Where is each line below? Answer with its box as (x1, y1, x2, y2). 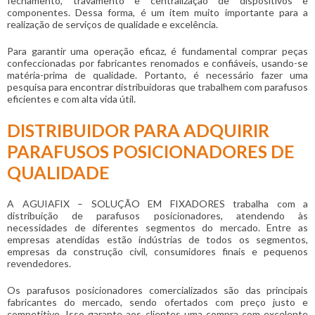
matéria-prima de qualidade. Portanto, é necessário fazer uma (7, 69, 308, 82)
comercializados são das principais (143, 284, 308, 297)
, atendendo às (220, 210, 309, 222)
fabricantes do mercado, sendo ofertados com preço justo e (7, 296, 308, 309)
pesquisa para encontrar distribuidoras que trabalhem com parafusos (7, 81, 308, 94)
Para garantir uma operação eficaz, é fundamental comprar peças (7, 45, 308, 58)
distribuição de (7, 210, 97, 222)
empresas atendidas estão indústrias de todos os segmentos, (7, 233, 308, 246)
